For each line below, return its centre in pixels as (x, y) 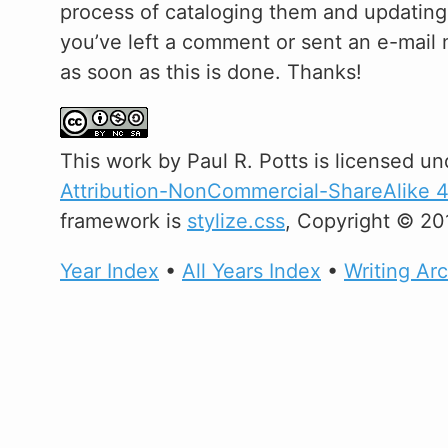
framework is (123, 220)
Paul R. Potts (247, 160)
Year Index (109, 270)
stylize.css (236, 220)
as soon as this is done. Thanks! (211, 71)
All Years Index (251, 270)
